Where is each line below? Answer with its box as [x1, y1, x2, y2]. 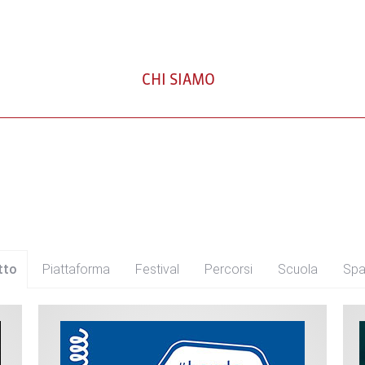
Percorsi [204, 262, 253, 277]
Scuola [278, 262, 318, 277]
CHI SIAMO [142, 73, 215, 88]
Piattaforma [42, 262, 110, 277]
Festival [135, 262, 179, 277]
